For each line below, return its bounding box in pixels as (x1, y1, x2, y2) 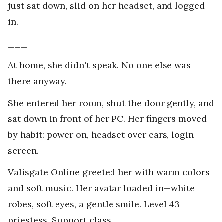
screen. (8, 145, 39, 157)
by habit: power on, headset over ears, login (8, 129, 194, 141)
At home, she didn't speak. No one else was (8, 59, 191, 71)
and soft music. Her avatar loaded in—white (8, 182, 195, 194)
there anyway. (8, 75, 67, 87)
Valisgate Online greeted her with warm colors (8, 166, 210, 178)
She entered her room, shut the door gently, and (8, 97, 214, 109)
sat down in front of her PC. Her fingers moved (8, 113, 207, 125)
